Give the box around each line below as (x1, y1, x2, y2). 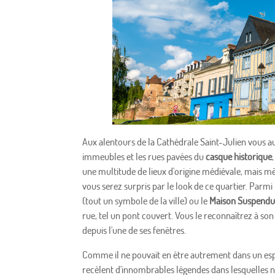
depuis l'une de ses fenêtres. (82, 224, 187, 237)
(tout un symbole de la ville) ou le (82, 195, 210, 207)
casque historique (206, 150, 273, 163)
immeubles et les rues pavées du (82, 150, 206, 163)
